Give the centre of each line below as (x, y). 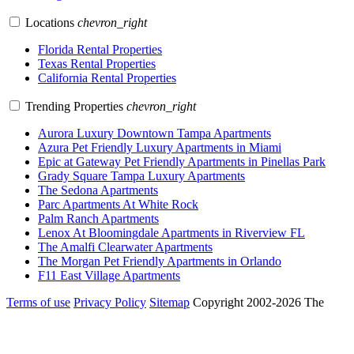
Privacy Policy (110, 302)
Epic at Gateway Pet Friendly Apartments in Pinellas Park (182, 162)
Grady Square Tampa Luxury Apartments (141, 176)
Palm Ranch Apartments (98, 218)
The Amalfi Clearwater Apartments (125, 247)
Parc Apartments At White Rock (118, 204)
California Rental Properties (107, 78)
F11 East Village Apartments (109, 275)
